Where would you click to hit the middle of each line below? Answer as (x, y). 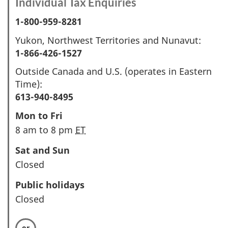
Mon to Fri (39, 115)
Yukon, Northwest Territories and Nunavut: (108, 40)
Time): (29, 84)
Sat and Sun (42, 150)
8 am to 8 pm (45, 130)
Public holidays (50, 184)
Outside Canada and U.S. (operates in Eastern (113, 71)
